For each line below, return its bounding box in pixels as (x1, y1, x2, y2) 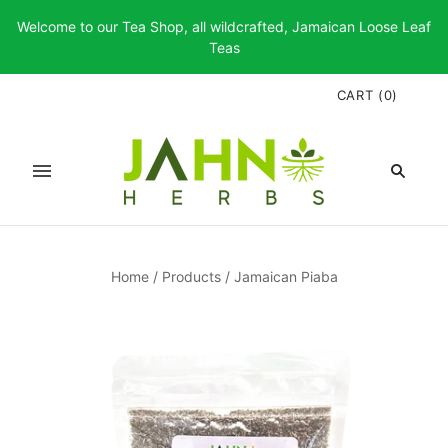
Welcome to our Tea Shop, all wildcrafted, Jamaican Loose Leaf (17, 18, 431, 35)
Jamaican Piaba (233, 268, 338, 285)
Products (161, 268, 221, 285)
